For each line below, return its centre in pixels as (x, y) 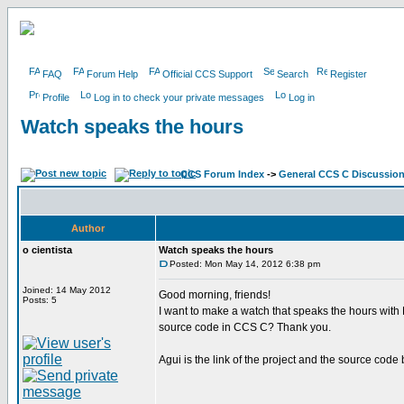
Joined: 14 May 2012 (67, 290)
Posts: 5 (40, 300)
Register (349, 74)
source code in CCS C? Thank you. (245, 327)
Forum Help (112, 74)
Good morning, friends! (215, 295)
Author (88, 228)
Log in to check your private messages (179, 97)
